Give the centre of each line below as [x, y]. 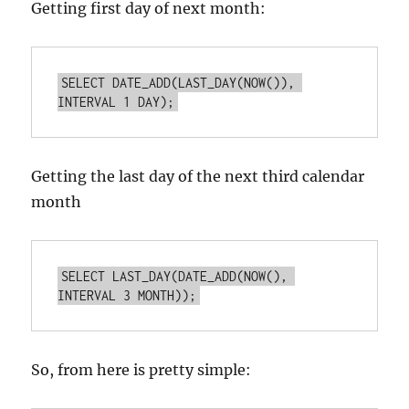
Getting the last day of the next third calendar [198, 176]
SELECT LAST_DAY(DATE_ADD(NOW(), [175, 276]
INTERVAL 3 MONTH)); [127, 295]
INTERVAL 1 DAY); [116, 102]
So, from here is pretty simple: [142, 370]
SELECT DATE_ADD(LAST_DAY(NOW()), [178, 83]
